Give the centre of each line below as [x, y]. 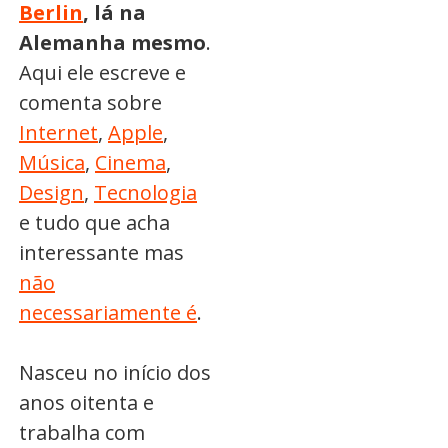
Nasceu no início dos [115, 373]
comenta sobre [90, 103]
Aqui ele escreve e [102, 73]
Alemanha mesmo [112, 43]
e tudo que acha [94, 223]
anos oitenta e [86, 403]
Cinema [130, 163]
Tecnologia [145, 193]
